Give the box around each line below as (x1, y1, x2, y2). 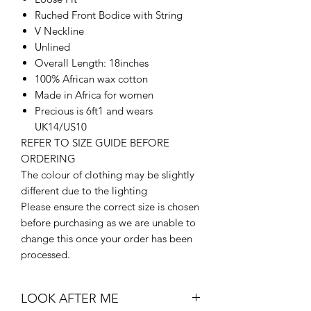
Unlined (35, 40, 70, 53)
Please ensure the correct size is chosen (21, 199, 199, 213)
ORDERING (21, 151, 76, 165)
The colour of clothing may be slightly (21, 167, 194, 181)
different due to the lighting (21, 183, 147, 197)
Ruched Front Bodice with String (35, 8, 183, 22)
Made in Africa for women (35, 87, 153, 101)
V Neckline (35, 24, 84, 37)
